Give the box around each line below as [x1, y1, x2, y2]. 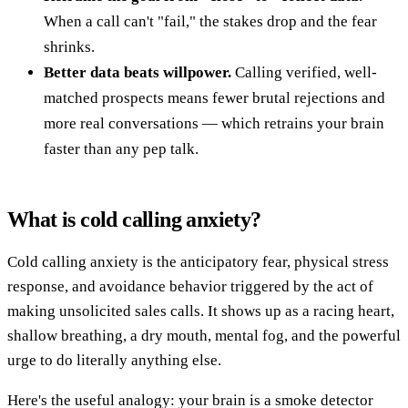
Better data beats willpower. [44, 63, 231, 81]
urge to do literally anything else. [7, 351, 221, 369]
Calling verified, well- [231, 63, 377, 81]
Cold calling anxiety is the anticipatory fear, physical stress [7, 252, 389, 270]
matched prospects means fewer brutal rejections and [44, 88, 385, 107]
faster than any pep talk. [44, 139, 199, 158]
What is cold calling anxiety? [7, 207, 261, 231]
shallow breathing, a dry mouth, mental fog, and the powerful [7, 326, 401, 344]
